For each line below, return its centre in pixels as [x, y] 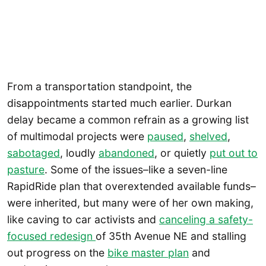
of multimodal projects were [77, 136]
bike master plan [148, 252]
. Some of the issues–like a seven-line [136, 169]
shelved [208, 136]
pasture [26, 169]
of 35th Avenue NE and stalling [171, 236]
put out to [234, 153]
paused [165, 136]
